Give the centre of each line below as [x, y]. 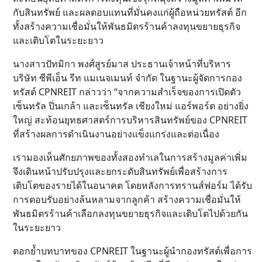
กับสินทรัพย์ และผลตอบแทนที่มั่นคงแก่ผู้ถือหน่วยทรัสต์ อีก [130, 12]
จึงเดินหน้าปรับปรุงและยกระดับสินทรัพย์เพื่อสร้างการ [120, 171]
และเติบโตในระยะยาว [58, 40]
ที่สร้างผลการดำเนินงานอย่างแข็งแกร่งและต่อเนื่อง [116, 134]
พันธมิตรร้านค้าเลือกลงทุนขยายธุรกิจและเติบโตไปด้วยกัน [130, 213]
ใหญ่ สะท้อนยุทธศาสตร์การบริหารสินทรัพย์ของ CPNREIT [130, 120]
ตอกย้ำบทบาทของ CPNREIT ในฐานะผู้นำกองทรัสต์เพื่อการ [132, 251]
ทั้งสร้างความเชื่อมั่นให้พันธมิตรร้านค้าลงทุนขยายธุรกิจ [127, 26]
